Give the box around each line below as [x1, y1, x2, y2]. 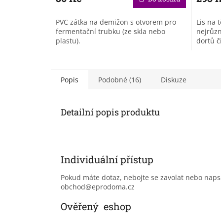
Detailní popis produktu [61, 106, 160, 118]
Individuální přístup [61, 152, 153, 166]
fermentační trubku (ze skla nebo [56, 26, 165, 36]
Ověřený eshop [61, 200, 131, 213]
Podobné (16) [98, 74, 141, 84]
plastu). [56, 36, 86, 45]
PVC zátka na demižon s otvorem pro [56, 17, 176, 27]
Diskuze [161, 74, 186, 84]
